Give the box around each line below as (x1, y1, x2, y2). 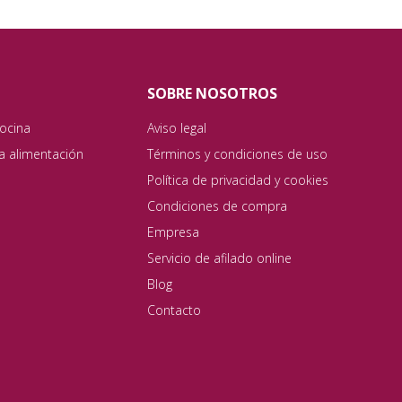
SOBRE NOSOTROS (147, 83, 278, 103)
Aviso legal (147, 119, 207, 136)
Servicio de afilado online (147, 249, 293, 267)
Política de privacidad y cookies (147, 171, 329, 188)
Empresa (147, 223, 200, 240)
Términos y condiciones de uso (147, 145, 328, 162)
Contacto (147, 301, 202, 319)
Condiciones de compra (147, 197, 288, 214)
